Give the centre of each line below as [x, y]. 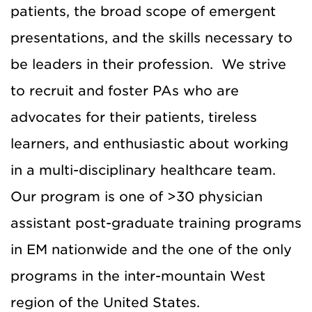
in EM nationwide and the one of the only [151, 249]
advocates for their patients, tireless [134, 117]
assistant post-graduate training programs [156, 223]
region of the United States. [105, 302]
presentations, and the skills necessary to [151, 38]
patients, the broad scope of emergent [143, 11]
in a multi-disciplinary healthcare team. [145, 170]
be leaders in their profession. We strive [148, 64]
